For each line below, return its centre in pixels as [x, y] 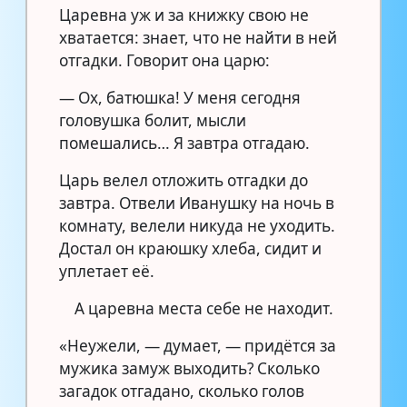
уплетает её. [107, 271]
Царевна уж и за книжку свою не [184, 15]
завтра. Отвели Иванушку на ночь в [197, 203]
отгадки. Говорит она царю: [164, 60]
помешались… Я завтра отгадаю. [184, 143]
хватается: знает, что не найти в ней [198, 37]
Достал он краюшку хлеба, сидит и [190, 248]
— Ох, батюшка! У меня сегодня [180, 97]
